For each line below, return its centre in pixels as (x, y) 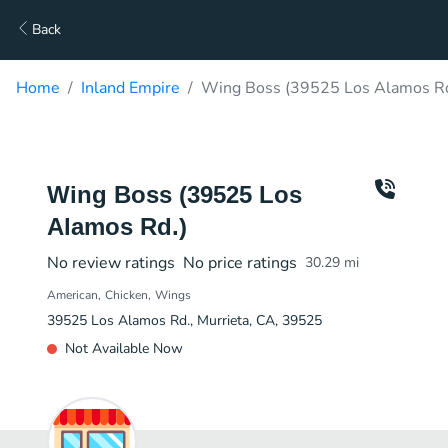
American (72, 295)
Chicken (126, 295)
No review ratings (111, 263)
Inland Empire (130, 88)
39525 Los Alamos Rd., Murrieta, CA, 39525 (184, 320)
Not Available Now (124, 348)
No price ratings (240, 263)
